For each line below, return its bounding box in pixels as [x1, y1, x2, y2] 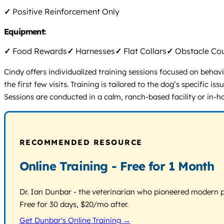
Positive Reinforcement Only [10, 6, 119, 16]
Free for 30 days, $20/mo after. [19, 199, 128, 209]
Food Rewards [10, 45, 67, 56]
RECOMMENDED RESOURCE [19, 137, 142, 147]
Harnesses [73, 45, 115, 56]
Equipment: [4, 26, 48, 36]
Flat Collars [121, 45, 166, 56]
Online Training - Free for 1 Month [19, 158, 214, 173]
